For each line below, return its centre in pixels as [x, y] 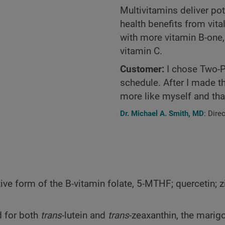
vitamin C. [141, 51]
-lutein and [85, 216]
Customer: [142, 70]
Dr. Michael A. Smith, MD [162, 114]
